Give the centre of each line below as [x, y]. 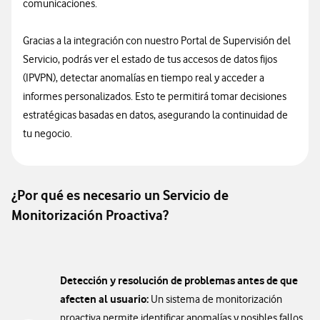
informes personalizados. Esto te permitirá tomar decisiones [155, 96]
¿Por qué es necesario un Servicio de [120, 195]
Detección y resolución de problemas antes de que [179, 280]
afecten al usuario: [104, 299]
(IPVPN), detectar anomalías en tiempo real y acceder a [144, 78]
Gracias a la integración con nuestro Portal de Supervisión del [157, 41]
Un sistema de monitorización [215, 299]
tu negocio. [47, 134]
